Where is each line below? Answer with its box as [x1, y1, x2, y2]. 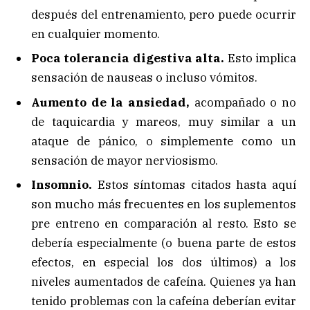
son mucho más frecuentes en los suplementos [31, 197, 296, 212]
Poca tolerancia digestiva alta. [31, 51, 225, 66]
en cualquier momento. [31, 26, 160, 42]
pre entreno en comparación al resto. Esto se [31, 216, 296, 232]
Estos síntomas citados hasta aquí [92, 177, 296, 193]
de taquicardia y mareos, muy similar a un [31, 113, 296, 129]
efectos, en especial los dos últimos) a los [31, 255, 296, 271]
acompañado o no [190, 94, 296, 110]
